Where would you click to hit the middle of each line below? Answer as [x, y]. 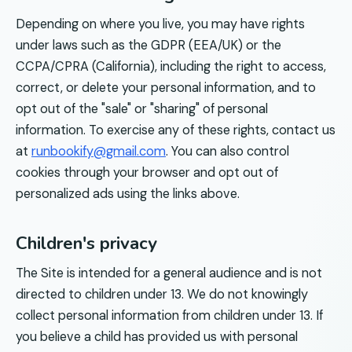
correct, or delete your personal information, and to [166, 87]
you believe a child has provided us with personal [157, 336]
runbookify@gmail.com [99, 151]
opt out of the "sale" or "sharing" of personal [142, 108]
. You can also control [227, 151]
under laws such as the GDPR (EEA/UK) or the [148, 45]
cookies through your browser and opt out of [147, 172]
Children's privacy [86, 243]
